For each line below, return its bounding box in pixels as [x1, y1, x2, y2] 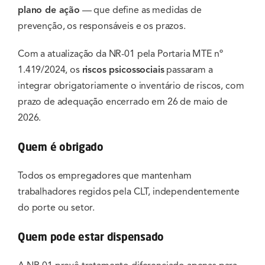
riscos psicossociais [82, 64, 164, 76]
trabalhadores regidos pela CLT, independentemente [18, 186, 240, 198]
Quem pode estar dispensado [18, 230, 164, 244]
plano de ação [18, 4, 80, 17]
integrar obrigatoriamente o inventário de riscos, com [18, 80, 244, 92]
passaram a [164, 64, 213, 76]
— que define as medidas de [79, 4, 202, 17]
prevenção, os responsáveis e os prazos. [18, 20, 186, 33]
